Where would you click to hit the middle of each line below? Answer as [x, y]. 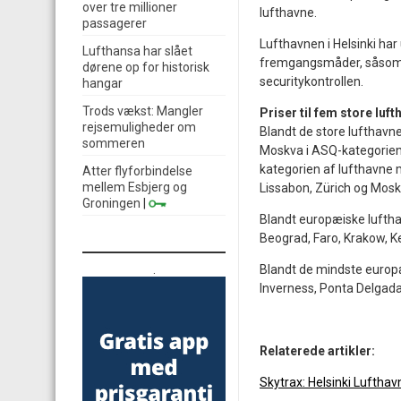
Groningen [111, 203]
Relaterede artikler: [317, 351]
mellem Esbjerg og [135, 187]
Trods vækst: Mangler [143, 111]
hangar [102, 83]
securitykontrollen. [311, 81]
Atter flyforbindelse [137, 171]
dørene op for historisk [146, 67]
